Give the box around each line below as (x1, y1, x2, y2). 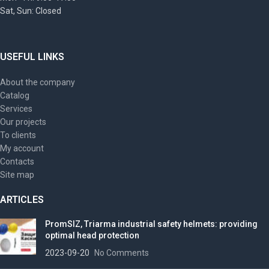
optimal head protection (45, 231, 139, 241)
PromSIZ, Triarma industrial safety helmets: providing (45, 219, 258, 229)
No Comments (94, 248, 149, 258)
